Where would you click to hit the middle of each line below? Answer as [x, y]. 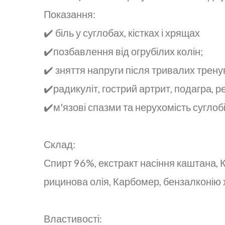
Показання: [70, 14]
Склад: [60, 144]
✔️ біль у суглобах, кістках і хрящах [122, 32]
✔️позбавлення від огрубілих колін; [123, 51]
